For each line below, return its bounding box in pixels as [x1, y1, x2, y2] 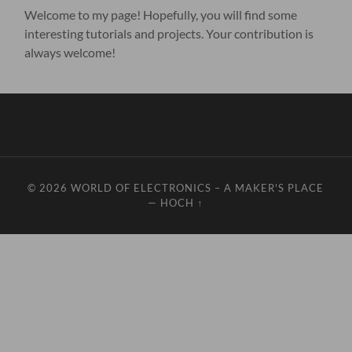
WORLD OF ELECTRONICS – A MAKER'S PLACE [71, 181, 324, 195]
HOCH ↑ [160, 196, 204, 210]
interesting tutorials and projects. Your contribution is [24, 26, 314, 42]
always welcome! [24, 45, 116, 60]
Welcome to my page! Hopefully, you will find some [24, 7, 298, 23]
